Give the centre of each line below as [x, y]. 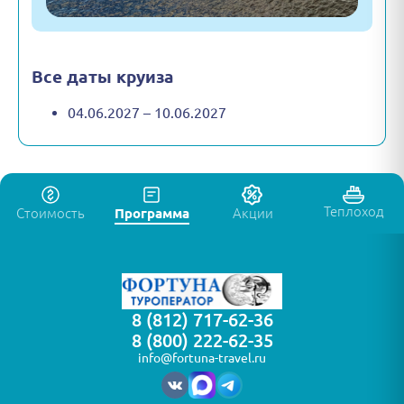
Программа [151, 214]
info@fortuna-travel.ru [202, 358]
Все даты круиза [103, 77]
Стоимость [50, 214]
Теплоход [353, 212]
